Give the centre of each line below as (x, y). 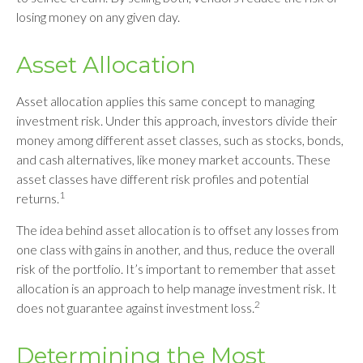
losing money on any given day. (98, 17)
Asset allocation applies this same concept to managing (165, 101)
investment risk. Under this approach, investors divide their (177, 120)
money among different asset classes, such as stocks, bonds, (180, 140)
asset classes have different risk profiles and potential (162, 179)
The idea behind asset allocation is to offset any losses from (177, 230)
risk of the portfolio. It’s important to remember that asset (176, 269)
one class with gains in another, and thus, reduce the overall (175, 249)
